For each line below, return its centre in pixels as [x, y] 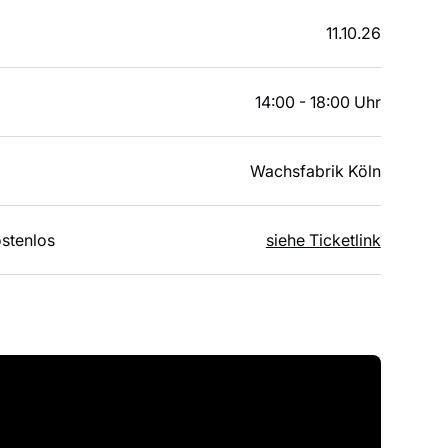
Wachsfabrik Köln [315, 170]
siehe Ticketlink [323, 239]
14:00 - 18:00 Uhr [317, 101]
